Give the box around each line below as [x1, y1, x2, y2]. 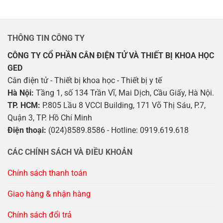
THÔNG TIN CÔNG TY [7, 33, 85, 43]
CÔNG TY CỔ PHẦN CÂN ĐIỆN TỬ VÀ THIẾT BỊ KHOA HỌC [7, 50, 214, 60]
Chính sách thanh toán [7, 168, 87, 178]
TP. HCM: [7, 100, 42, 110]
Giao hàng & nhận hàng [7, 189, 91, 199]
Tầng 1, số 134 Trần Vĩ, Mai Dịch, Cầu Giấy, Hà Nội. [34, 88, 214, 98]
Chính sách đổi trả [7, 210, 72, 220]
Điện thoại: [7, 125, 46, 135]
